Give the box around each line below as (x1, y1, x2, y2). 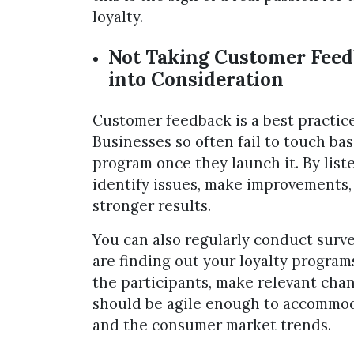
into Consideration (108, 67, 284, 92)
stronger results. (92, 196, 211, 216)
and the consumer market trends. (92, 315, 331, 335)
